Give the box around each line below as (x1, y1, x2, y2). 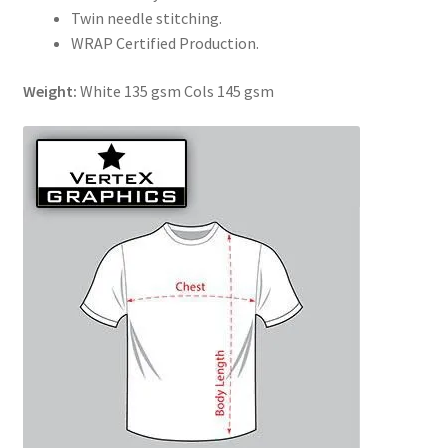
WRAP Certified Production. (70, 33, 259, 54)
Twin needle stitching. (70, 8, 222, 29)
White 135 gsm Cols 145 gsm (79, 80, 274, 101)
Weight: (22, 80, 80, 101)
